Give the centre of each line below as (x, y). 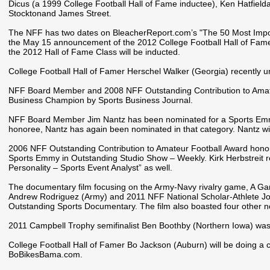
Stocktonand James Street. (60, 14)
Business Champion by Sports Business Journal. (100, 100)
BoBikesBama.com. (45, 255)
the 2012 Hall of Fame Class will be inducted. (94, 52)
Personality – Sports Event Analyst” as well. (90, 168)
